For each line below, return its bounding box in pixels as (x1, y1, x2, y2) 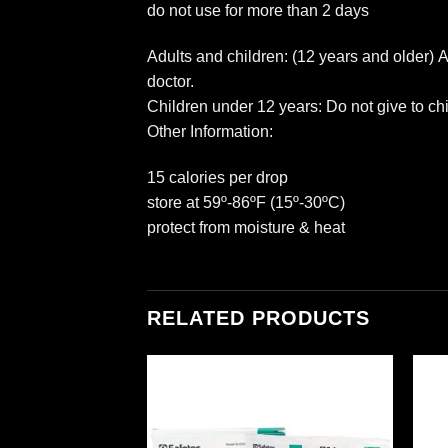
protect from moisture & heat (147, 218, 345, 236)
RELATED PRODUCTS (147, 307, 370, 330)
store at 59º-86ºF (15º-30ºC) (147, 193, 345, 211)
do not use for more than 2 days (147, 2, 369, 20)
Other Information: (147, 122, 273, 140)
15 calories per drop (147, 168, 288, 186)
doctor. (147, 72, 194, 90)
